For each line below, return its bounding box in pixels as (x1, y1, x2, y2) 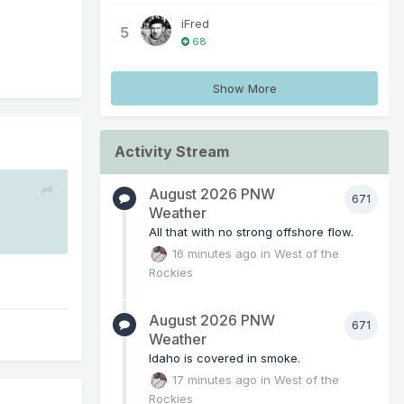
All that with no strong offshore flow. (149, 225, 353, 240)
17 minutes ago (172, 372, 258, 387)
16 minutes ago (172, 245, 258, 261)
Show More (212, 81, 277, 96)
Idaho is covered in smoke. (149, 350, 300, 365)
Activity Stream (115, 142, 229, 161)
